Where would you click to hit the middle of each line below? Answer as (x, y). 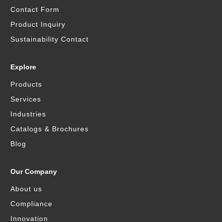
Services (26, 99)
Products (27, 84)
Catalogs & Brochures (50, 129)
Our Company (34, 171)
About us (27, 189)
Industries (28, 114)
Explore (24, 67)
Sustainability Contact (50, 39)
